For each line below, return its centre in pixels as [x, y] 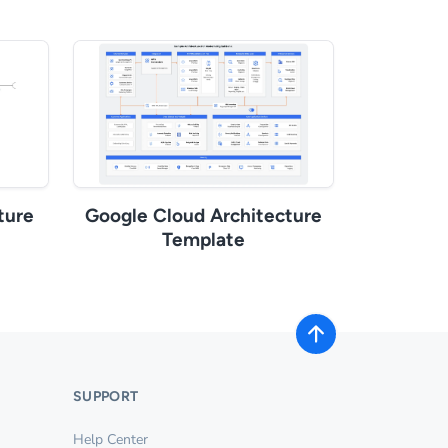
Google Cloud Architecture [203, 215]
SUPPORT [106, 396]
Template [203, 239]
